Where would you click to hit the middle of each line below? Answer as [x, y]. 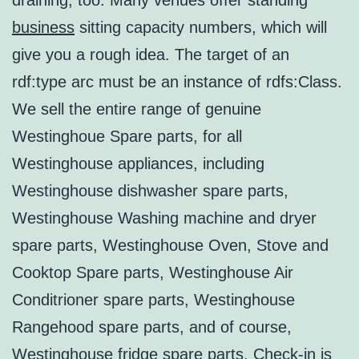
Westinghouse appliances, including [138, 164]
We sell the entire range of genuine [137, 109]
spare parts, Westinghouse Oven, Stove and [170, 246]
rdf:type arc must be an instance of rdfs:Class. [177, 82]
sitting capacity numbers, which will [201, 28]
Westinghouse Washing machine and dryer [164, 218]
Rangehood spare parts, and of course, [152, 327]
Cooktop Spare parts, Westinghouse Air [153, 273]
